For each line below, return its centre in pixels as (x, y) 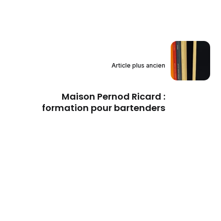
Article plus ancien (138, 66)
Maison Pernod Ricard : (113, 96)
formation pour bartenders (103, 108)
